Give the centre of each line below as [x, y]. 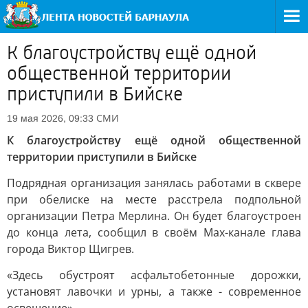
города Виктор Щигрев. [70, 249]
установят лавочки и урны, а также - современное [154, 291]
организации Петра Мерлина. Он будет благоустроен [154, 216]
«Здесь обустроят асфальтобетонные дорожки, [154, 275]
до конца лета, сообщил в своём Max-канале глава [154, 232]
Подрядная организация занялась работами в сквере [154, 183]
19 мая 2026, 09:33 [50, 118]
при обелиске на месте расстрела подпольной [154, 199]
